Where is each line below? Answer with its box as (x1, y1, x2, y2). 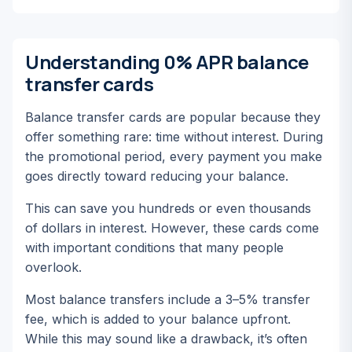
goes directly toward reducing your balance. (25, 168, 288, 184)
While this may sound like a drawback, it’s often (25, 331, 307, 346)
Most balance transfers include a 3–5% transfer (25, 291, 310, 307)
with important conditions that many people (25, 240, 284, 255)
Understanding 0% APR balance (25, 49, 309, 75)
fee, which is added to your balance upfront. (25, 311, 291, 327)
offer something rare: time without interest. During (25, 129, 323, 145)
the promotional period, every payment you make (25, 148, 322, 164)
